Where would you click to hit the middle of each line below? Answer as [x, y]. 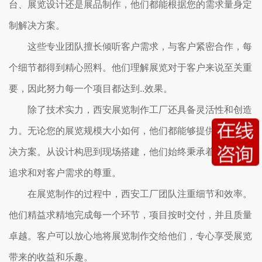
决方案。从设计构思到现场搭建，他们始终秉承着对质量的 [130, 152]
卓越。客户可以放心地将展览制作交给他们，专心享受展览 [130, 236]
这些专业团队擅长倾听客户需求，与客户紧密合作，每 [140, 46]
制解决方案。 [37, 25]
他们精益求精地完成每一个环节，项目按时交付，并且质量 [130, 215]
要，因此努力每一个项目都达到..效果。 [91, 89]
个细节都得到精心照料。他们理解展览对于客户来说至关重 [130, 68]
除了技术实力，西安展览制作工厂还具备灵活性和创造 [140, 110]
